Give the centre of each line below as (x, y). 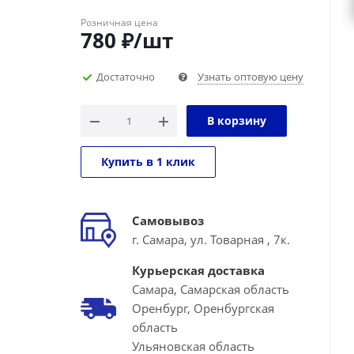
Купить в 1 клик (148, 162)
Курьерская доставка (198, 270)
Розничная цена (119, 23)
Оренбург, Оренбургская (203, 308)
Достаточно (126, 76)
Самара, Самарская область (211, 289)
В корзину (237, 121)
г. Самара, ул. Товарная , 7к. (211, 239)
